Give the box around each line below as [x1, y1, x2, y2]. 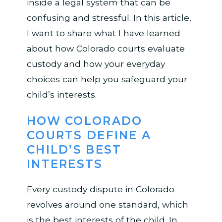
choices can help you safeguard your [26, 73, 187, 84]
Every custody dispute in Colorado [26, 183, 174, 194]
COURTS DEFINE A [26, 128, 152, 143]
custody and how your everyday [26, 58, 165, 69]
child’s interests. [26, 89, 97, 100]
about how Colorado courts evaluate [26, 43, 185, 54]
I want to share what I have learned [26, 27, 180, 38]
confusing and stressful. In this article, [26, 12, 191, 23]
